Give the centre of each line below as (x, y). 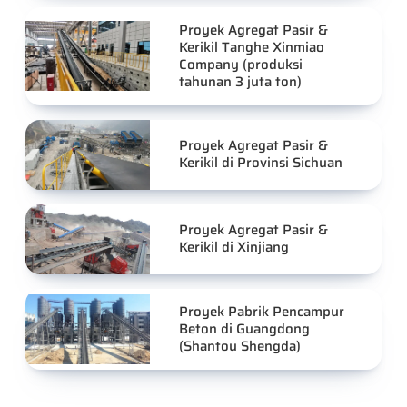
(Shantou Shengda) (240, 346)
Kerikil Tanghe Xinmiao (252, 47)
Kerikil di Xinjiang (234, 248)
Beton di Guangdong (245, 328)
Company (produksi (241, 64)
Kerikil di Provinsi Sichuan (261, 163)
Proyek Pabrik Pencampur (262, 311)
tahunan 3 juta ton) (241, 81)
